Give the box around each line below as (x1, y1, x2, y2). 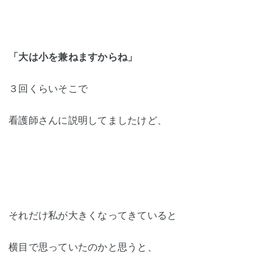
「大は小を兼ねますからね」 (9, 51, 138, 63)
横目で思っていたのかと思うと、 (9, 241, 157, 253)
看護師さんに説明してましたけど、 (9, 114, 167, 127)
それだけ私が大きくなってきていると (9, 209, 177, 222)
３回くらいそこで (9, 82, 88, 95)
